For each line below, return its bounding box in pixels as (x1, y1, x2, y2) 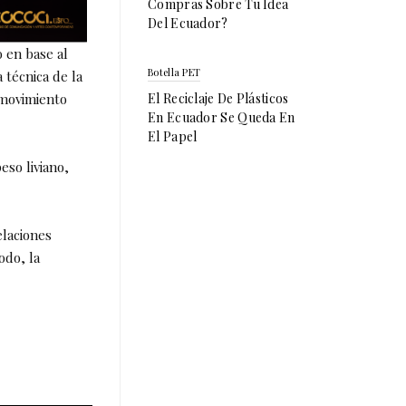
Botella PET (148, 65, 201, 79)
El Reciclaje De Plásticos (148, 90, 289, 107)
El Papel (148, 128, 198, 145)
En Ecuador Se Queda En (148, 109, 295, 126)
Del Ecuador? (148, 14, 228, 32)
